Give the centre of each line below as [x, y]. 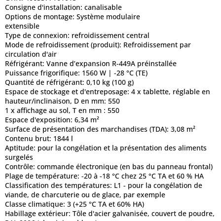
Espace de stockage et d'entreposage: [68, 92]
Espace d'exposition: [40, 120]
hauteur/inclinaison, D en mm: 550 [62, 101]
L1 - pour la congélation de [158, 185]
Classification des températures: [59, 185]
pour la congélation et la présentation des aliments [122, 148]
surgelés [19, 157]
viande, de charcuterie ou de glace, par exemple [85, 195]
